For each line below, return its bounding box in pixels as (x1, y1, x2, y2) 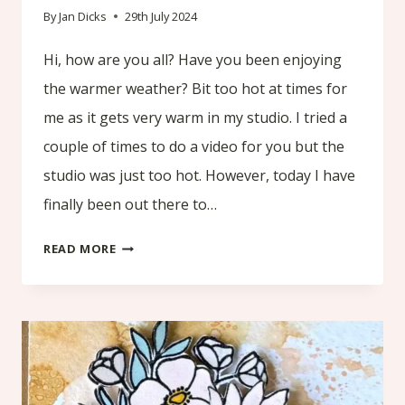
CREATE (115, 297, 163, 314)
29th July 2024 (125, 8, 198, 25)
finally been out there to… (43, 194, 217, 215)
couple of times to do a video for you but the (43, 137, 344, 157)
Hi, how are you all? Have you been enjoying (43, 50, 342, 71)
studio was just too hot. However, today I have (43, 165, 355, 186)
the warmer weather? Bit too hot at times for (43, 79, 347, 99)
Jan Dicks (59, 8, 108, 25)
